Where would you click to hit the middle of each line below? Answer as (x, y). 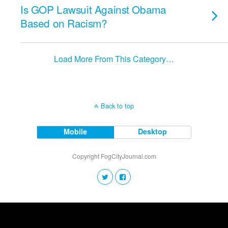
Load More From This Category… (114, 59)
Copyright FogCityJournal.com (114, 156)
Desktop (153, 131)
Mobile (76, 131)
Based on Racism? (64, 23)
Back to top (117, 106)
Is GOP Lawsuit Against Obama (93, 9)
